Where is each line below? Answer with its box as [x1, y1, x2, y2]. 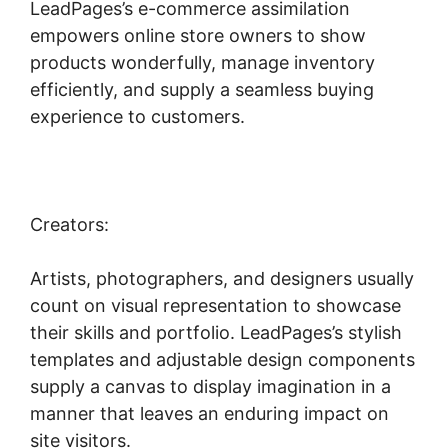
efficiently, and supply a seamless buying [30, 78, 374, 100]
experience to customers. [30, 105, 245, 127]
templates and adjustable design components [30, 348, 415, 370]
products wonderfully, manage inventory [30, 51, 375, 73]
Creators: [30, 213, 109, 235]
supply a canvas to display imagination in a [30, 375, 391, 397]
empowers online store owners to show [30, 24, 366, 46]
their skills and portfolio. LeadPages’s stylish [30, 321, 402, 343]
